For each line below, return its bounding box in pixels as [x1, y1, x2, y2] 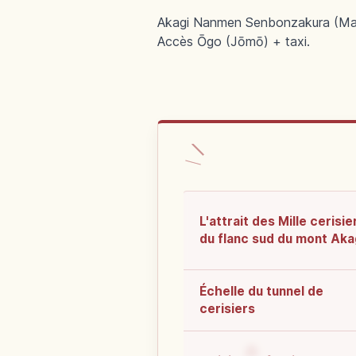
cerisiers [199, 301, 255, 317]
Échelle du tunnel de [199, 284, 323, 300]
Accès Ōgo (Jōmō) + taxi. [157, 33, 310, 49]
